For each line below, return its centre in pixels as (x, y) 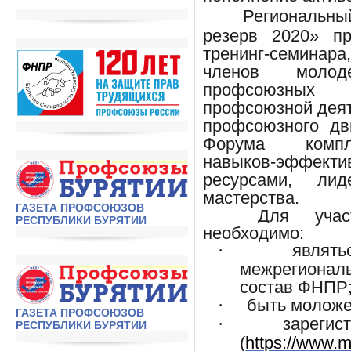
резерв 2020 (257, 36)
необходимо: (253, 233)
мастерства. (251, 198)
